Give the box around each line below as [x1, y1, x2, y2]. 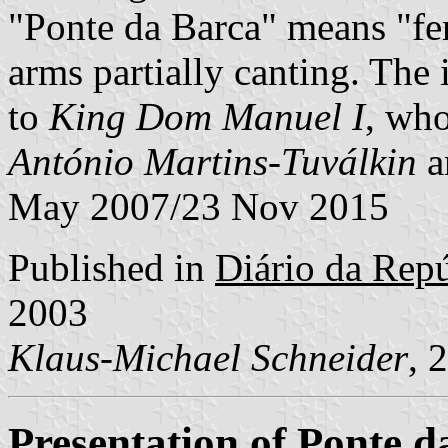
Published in [8, 245, 215, 289]
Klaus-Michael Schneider [8, 335, 408, 379]
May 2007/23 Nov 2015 [8, 184, 389, 228]
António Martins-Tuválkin [8, 139, 417, 183]
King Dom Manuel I [49, 94, 365, 138]
